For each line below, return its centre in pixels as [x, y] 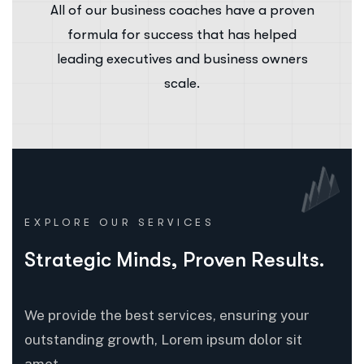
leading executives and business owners [182, 59]
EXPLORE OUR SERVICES [120, 223]
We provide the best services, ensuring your [167, 316]
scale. [182, 84]
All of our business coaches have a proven [182, 11]
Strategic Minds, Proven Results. [175, 260]
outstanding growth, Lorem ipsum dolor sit [163, 340]
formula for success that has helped [182, 35]
